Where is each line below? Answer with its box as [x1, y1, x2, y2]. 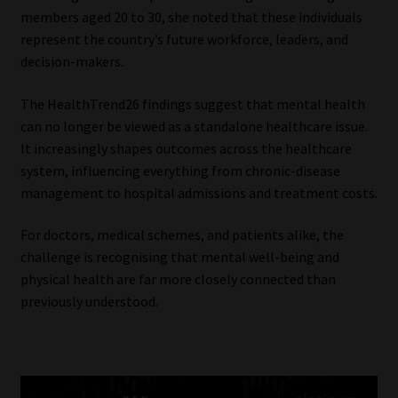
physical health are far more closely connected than [20, 270, 336, 289]
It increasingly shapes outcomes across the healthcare [20, 139, 352, 157]
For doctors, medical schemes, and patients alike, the [20, 226, 344, 244]
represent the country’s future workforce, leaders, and [20, 29, 348, 48]
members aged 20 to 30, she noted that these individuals [20, 7, 362, 26]
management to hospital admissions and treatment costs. [20, 183, 378, 202]
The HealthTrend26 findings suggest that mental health [20, 94, 365, 113]
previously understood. [20, 292, 158, 311]
